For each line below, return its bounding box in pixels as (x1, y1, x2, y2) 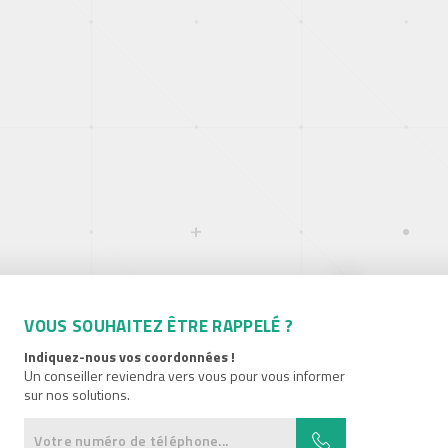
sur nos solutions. (24, 384, 131, 406)
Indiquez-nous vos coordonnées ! (24, 346, 236, 368)
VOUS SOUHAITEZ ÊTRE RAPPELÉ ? (24, 313, 294, 340)
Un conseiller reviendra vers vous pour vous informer (24, 365, 346, 387)
